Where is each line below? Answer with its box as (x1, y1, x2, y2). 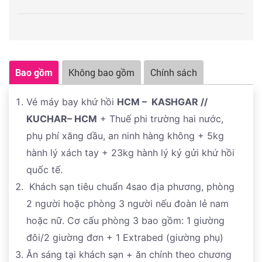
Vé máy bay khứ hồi (26, 95, 117, 108)
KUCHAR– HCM (26, 112, 97, 125)
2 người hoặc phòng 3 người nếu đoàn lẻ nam (26, 197, 229, 209)
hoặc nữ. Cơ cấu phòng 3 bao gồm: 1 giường (26, 214, 225, 226)
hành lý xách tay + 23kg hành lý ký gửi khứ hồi (26, 146, 235, 158)
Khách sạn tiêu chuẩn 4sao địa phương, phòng (26, 180, 235, 192)
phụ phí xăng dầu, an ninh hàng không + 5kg (26, 129, 224, 142)
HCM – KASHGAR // (117, 95, 208, 108)
